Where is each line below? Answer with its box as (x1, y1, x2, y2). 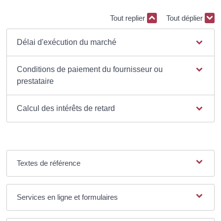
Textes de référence (16, 158, 80, 167)
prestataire (16, 76, 54, 85)
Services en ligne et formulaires (16, 192, 118, 201)
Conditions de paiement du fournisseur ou (16, 65, 163, 74)
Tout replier (110, 14, 147, 23)
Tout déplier (166, 14, 205, 23)
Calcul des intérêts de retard (16, 104, 115, 112)
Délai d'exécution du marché (16, 37, 116, 46)
